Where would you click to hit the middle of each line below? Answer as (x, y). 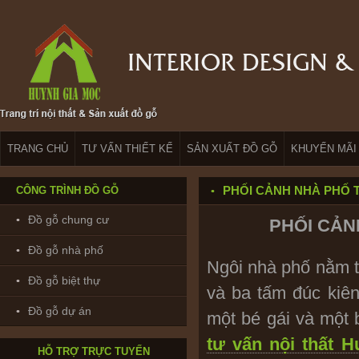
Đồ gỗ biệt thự (64, 280)
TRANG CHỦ (38, 149)
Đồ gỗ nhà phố (66, 250)
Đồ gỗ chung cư (69, 220)
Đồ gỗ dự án (60, 311)
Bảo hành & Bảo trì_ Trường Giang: (88, 325)
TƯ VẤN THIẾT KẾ (127, 149)
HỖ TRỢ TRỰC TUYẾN (93, 351)
